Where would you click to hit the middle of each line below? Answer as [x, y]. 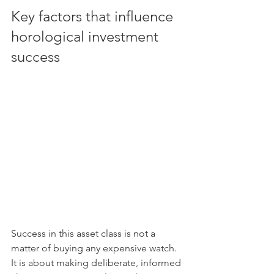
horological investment [87, 36]
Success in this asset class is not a [84, 233]
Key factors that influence [94, 16]
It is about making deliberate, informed [97, 263]
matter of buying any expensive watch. [95, 248]
